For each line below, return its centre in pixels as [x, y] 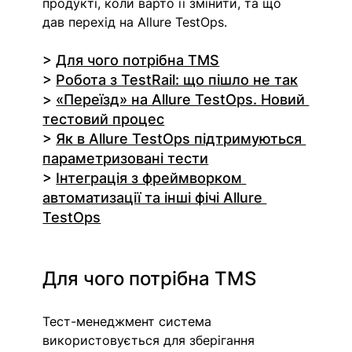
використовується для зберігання [151, 341]
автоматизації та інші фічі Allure [155, 198]
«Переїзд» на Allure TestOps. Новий [183, 100]
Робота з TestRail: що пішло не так [177, 80]
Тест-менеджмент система [129, 322]
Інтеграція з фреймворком [151, 178]
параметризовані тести [126, 159]
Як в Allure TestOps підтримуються [181, 139]
